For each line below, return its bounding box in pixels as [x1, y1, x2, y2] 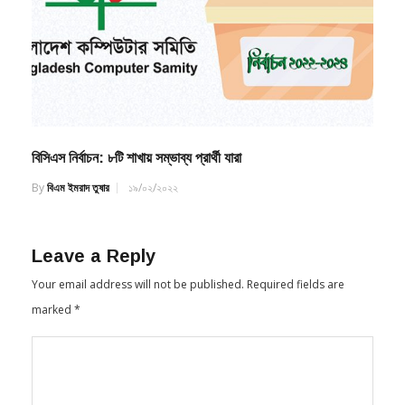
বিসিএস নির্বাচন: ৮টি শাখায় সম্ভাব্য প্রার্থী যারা [32, 174, 241, 191]
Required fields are [247, 301, 344, 317]
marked [32, 326, 74, 343]
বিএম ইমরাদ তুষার [47, 204, 109, 221]
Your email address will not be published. [32, 301, 244, 317]
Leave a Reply [32, 270, 155, 291]
